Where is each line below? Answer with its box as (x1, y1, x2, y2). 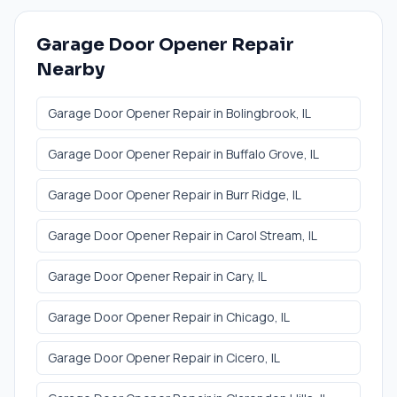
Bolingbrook (226, 104, 296, 121)
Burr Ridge (226, 185, 286, 203)
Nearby (36, 58, 105, 81)
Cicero (226, 348, 265, 366)
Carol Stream (226, 226, 302, 244)
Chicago (226, 307, 275, 325)
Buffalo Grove (226, 144, 304, 162)
